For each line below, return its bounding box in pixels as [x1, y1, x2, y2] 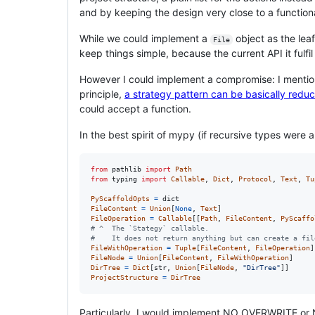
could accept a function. [79, 102, 191, 115]
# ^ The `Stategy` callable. [91, 224, 209, 232]
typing [112, 174, 137, 183]
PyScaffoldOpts [91, 194, 150, 202]
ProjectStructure [91, 273, 158, 281]
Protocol [238, 174, 272, 183]
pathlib [112, 165, 141, 173]
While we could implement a [79, 32, 210, 44]
